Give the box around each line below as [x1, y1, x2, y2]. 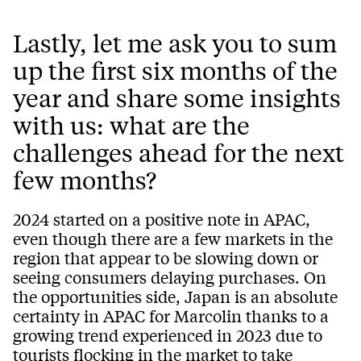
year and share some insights [13, 82, 341, 114]
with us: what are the [13, 110, 250, 141]
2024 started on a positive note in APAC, [13, 208, 310, 230]
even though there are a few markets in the [13, 227, 333, 250]
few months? [13, 164, 156, 196]
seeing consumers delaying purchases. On [13, 266, 326, 288]
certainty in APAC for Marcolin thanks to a [13, 305, 329, 327]
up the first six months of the [13, 55, 338, 86]
